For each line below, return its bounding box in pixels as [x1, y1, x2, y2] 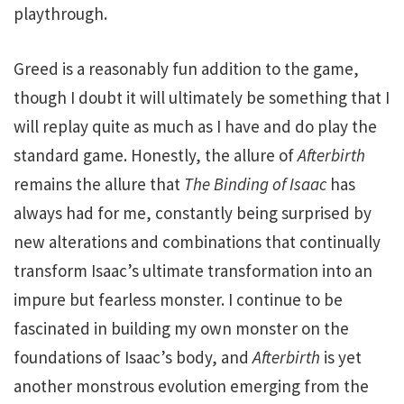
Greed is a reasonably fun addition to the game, [14, 57, 359, 79]
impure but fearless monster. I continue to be [14, 288, 343, 310]
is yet [320, 345, 362, 368]
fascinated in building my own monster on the [14, 317, 349, 339]
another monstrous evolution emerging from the [14, 374, 369, 397]
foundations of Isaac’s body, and [14, 345, 252, 368]
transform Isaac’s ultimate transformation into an [14, 259, 372, 281]
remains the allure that [14, 172, 184, 195]
